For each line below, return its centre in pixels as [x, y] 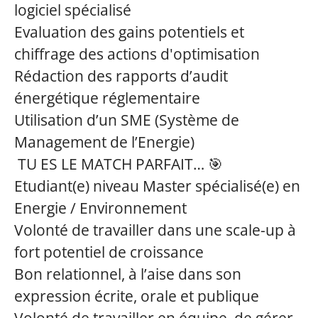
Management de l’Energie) [104, 142]
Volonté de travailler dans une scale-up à [155, 230]
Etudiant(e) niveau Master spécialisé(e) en [157, 186]
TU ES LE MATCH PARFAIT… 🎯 [120, 164]
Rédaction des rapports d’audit [121, 76]
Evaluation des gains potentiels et [129, 32]
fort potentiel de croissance [109, 252]
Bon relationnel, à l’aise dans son [128, 274]
